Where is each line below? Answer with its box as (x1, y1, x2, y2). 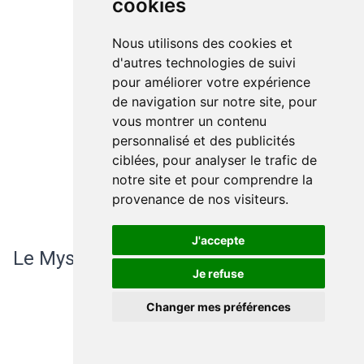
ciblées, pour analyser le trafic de (111, 152, 317, 168)
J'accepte (192, 233, 245, 247)
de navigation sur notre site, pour (111, 93, 317, 110)
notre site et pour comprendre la (111, 171, 313, 188)
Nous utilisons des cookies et (111, 35, 292, 51)
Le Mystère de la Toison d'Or (13, 247, 260, 271)
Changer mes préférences (145, 300, 291, 314)
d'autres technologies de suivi (111, 54, 296, 71)
